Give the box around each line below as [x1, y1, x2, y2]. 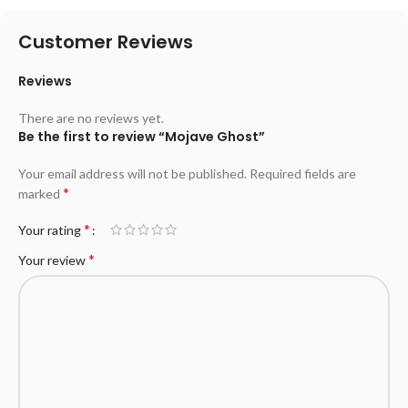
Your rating [18, 222, 84, 239]
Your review [18, 252, 88, 269]
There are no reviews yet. [18, 110, 164, 127]
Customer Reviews [18, 29, 193, 56]
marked [18, 186, 63, 202]
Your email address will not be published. [18, 166, 247, 182]
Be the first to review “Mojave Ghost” [18, 127, 265, 147]
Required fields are [250, 166, 356, 182]
